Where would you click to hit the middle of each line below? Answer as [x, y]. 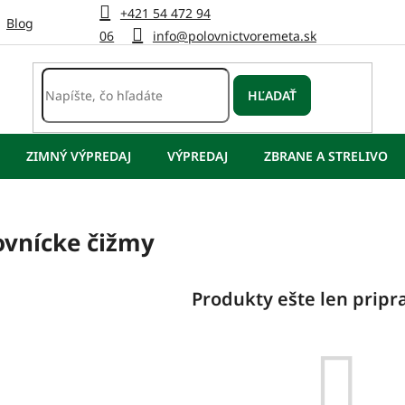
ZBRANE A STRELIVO [326, 156]
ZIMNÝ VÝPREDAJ [79, 156]
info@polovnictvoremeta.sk [234, 35]
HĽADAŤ [273, 95]
